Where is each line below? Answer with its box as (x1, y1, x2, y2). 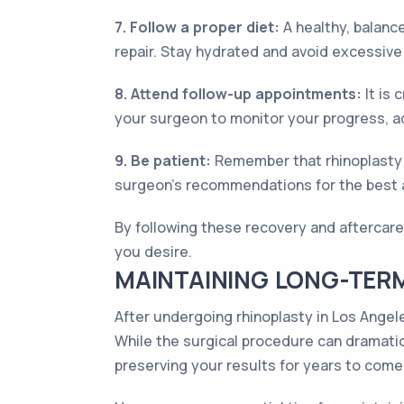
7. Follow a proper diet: (115, 17, 280, 37)
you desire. (115, 242, 192, 262)
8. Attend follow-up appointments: (115, 84, 362, 104)
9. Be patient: (115, 151, 211, 170)
